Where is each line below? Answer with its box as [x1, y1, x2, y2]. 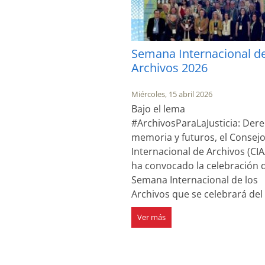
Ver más [137, 211, 166, 222]
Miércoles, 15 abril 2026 [131, 88, 212, 99]
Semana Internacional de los [131, 173, 258, 186]
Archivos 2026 [131, 59, 208, 76]
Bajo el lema [131, 102, 185, 115]
